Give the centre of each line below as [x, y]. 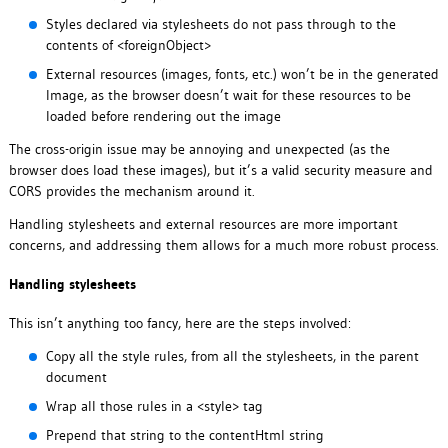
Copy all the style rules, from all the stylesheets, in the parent [232, 356]
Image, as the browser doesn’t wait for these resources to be [228, 95]
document [76, 377]
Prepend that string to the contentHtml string [184, 435]
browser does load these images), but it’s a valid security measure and [220, 170]
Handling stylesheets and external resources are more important [203, 224]
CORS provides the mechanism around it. [131, 191]
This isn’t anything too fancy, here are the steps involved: [179, 323]
